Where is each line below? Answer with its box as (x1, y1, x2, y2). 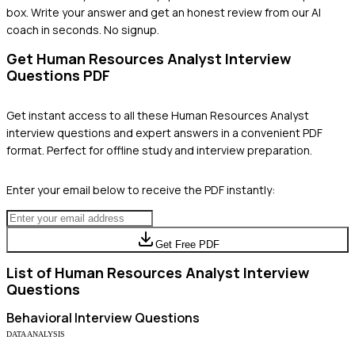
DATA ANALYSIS (6, 329, 65, 338)
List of (6, 262, 55, 282)
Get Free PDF (155, 238, 219, 250)
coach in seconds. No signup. (6, 21, 159, 37)
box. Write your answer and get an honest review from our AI (6, 4, 321, 20)
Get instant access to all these (6, 107, 171, 123)
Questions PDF (6, 65, 110, 85)
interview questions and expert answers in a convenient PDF (6, 124, 323, 140)
